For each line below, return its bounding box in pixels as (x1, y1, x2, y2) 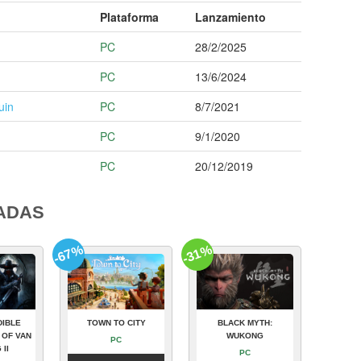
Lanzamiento (195, 8, 266, 25)
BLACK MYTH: (218, 317, 272, 327)
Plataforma (100, 8, 159, 25)
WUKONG (226, 330, 263, 340)
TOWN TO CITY (86, 317, 146, 327)
